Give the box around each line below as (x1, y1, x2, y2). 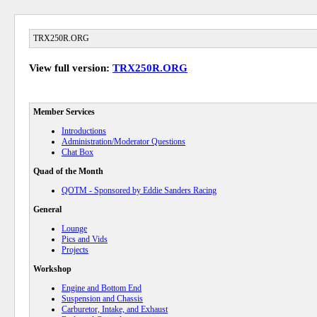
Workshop (33, 264, 71, 274)
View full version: (29, 62, 113, 74)
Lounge (62, 224, 87, 234)
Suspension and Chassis (62, 294, 143, 304)
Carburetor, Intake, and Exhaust (62, 304, 168, 314)
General (33, 204, 62, 214)
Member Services (33, 107, 95, 117)
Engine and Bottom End (62, 283, 142, 293)
